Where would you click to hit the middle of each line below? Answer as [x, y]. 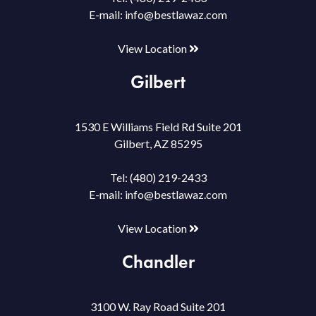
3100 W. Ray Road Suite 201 [158, 306]
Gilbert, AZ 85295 [158, 143]
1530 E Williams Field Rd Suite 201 [158, 126]
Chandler [158, 261]
